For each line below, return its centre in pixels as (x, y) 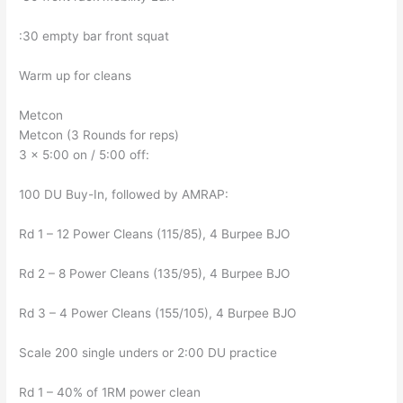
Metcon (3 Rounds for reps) (99, 135)
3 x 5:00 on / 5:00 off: (85, 155)
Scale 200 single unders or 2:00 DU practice (148, 352)
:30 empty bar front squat (94, 36)
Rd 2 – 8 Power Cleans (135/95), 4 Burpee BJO (155, 274)
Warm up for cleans (76, 76)
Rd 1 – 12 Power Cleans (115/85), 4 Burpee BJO (155, 234)
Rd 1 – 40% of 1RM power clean (110, 392)
